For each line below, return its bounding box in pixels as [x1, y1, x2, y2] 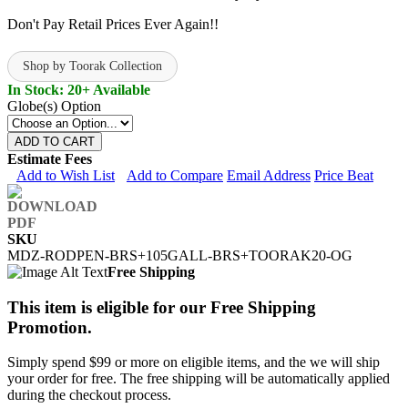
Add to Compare [127, 167, 223, 183]
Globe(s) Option [7, 97, 101, 114]
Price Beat [314, 167, 373, 183]
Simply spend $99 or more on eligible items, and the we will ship [7, 354, 380, 371]
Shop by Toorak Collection [23, 58, 162, 73]
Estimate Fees [7, 150, 92, 167]
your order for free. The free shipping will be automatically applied [7, 371, 390, 387]
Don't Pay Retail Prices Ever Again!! [7, 15, 219, 32]
